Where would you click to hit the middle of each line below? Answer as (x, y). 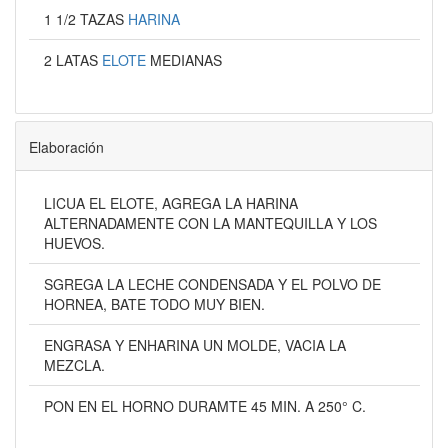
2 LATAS (72, 60)
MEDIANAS (185, 60)
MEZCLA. (74, 365)
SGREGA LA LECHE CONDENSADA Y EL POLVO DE (212, 284)
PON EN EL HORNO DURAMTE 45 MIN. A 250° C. (204, 406)
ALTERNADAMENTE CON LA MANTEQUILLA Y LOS (210, 223)
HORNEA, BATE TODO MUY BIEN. (154, 304)
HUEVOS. (74, 243)
